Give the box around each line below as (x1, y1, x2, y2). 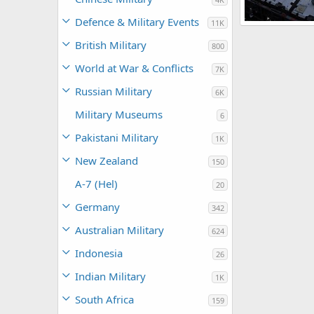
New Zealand (75, 153, 138, 168)
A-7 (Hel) (75, 177, 118, 191)
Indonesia (75, 246, 123, 260)
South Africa (75, 292, 134, 306)
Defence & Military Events (75, 15, 199, 29)
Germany (75, 200, 120, 214)
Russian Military (75, 84, 152, 98)
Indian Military (75, 269, 146, 283)
